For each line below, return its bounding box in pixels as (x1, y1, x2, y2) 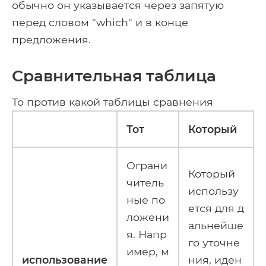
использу (188, 184, 239, 197)
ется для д (188, 201, 244, 214)
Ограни (126, 159, 167, 172)
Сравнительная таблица (12, 65, 216, 85)
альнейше (188, 218, 243, 232)
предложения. (12, 33, 91, 46)
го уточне (188, 236, 240, 249)
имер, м (126, 245, 169, 258)
